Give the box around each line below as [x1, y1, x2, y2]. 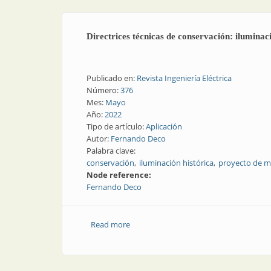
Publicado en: [87, 73, 137, 83]
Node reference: [87, 169, 153, 180]
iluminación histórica [139, 157, 214, 168]
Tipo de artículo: [87, 121, 146, 132]
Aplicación [146, 121, 182, 132]
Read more [90, 219, 130, 230]
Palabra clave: [87, 145, 137, 156]
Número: [87, 85, 120, 96]
